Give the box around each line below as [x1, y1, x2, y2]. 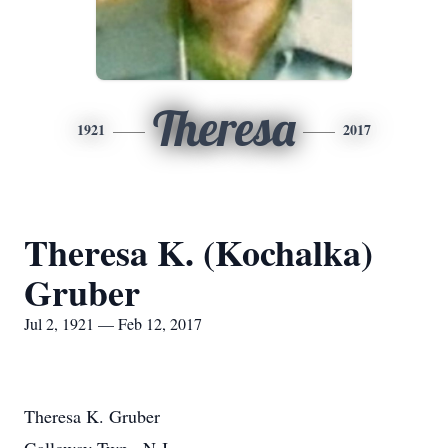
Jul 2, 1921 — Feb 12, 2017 [24, 313, 202, 334]
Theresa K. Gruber [24, 404, 160, 428]
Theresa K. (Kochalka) [24, 226, 373, 278]
